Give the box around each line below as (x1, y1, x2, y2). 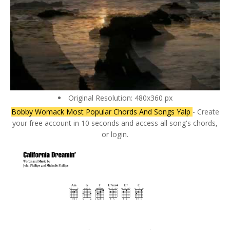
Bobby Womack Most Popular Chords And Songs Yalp (11, 106, 193, 117)
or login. (102, 129, 128, 139)
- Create (192, 106, 219, 117)
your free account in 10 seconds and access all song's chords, (12, 118, 218, 128)
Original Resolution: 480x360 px (68, 92, 172, 103)
